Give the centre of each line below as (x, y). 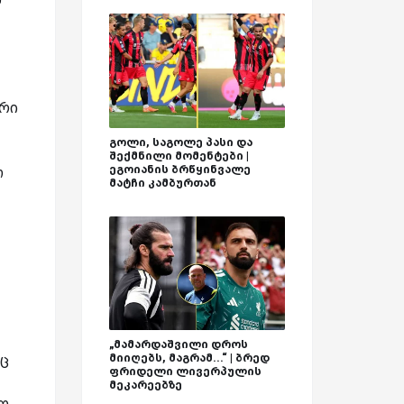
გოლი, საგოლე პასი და (181, 142)
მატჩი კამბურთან (163, 182)
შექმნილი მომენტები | (179, 155)
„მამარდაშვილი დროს (179, 344)
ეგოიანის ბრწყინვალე (180, 169)
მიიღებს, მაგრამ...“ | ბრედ (189, 358)
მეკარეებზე (146, 385)
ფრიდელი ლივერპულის (185, 372)
